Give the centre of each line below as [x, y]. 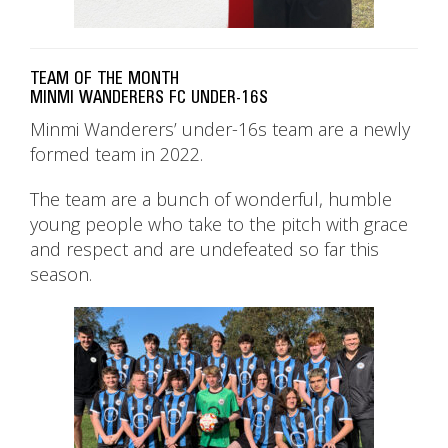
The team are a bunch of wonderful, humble [211, 199]
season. [61, 274]
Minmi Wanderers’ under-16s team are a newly [220, 129]
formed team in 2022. [116, 154]
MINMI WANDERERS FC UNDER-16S [149, 98]
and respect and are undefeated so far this [204, 249]
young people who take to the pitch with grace [219, 224]
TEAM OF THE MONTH [104, 79]
